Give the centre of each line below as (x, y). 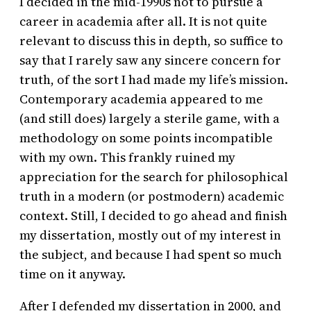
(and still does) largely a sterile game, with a (150, 118)
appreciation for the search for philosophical (154, 176)
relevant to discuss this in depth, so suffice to (151, 40)
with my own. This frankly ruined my (127, 157)
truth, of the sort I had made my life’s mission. (154, 79)
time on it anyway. (73, 274)
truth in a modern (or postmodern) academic (152, 196)
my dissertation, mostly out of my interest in (150, 235)
